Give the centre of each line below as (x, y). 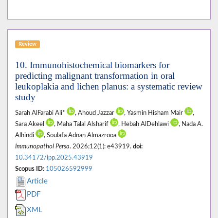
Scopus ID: (30, 169)
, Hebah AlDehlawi (144, 124)
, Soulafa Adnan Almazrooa (81, 136)
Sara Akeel (30, 124)
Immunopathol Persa (42, 147)
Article (37, 182)
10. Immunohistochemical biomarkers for (92, 65)
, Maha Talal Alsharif (82, 124)
